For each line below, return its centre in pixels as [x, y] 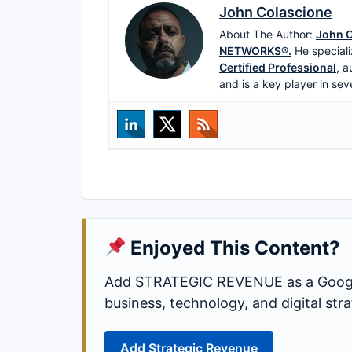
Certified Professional [278, 67]
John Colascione [276, 12]
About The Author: [268, 34]
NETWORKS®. [255, 50]
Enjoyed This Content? [233, 247]
